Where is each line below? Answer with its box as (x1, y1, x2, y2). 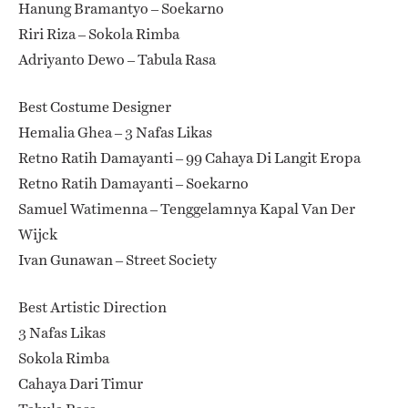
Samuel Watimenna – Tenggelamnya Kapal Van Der (18, 198, 355, 219)
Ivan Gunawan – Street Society (18, 249, 217, 270)
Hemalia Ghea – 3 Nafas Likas (18, 121, 212, 143)
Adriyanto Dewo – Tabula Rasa (18, 48, 216, 70)
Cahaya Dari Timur (18, 372, 143, 394)
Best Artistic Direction (18, 296, 167, 318)
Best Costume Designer (18, 96, 171, 117)
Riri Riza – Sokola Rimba (18, 23, 179, 45)
